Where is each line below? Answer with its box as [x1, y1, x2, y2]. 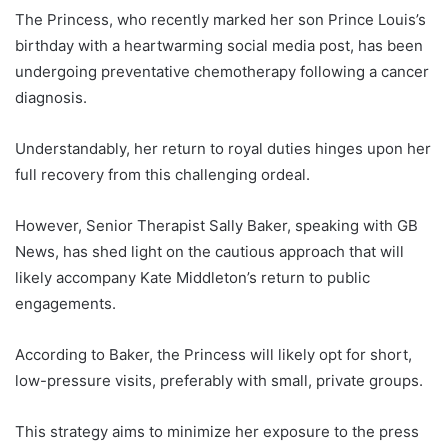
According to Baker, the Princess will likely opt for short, [15, 344, 412, 364]
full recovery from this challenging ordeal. [15, 164, 310, 184]
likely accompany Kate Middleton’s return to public [15, 267, 370, 287]
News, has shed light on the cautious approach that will [15, 241, 404, 261]
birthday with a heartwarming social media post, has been [15, 35, 423, 55]
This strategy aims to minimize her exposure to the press [15, 421, 419, 441]
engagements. [15, 293, 116, 313]
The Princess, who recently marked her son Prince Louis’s [15, 9, 426, 29]
